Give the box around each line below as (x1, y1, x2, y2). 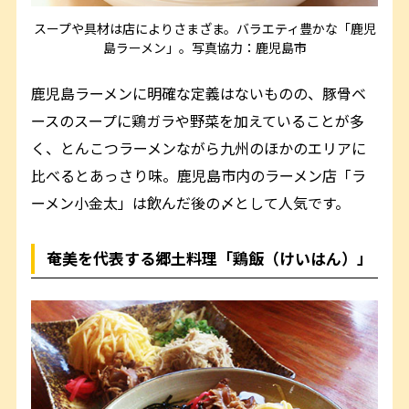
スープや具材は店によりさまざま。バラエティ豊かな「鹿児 (33, 18, 376, 37)
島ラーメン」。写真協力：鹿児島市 (102, 37, 307, 57)
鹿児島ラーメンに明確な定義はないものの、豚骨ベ (31, 81, 367, 104)
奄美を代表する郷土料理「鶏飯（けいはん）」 (47, 246, 373, 269)
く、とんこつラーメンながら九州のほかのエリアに (31, 136, 367, 159)
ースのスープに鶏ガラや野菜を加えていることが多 (31, 109, 365, 131)
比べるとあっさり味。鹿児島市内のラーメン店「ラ (31, 163, 367, 186)
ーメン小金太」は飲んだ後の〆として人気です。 (31, 191, 351, 214)
